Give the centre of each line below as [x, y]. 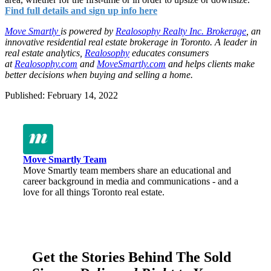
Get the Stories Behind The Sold [132, 257]
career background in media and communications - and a [131, 181]
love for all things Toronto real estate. [94, 192]
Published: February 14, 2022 [61, 95]
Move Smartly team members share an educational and [127, 170]
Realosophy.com [46, 64]
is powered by [87, 31]
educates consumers [170, 53]
